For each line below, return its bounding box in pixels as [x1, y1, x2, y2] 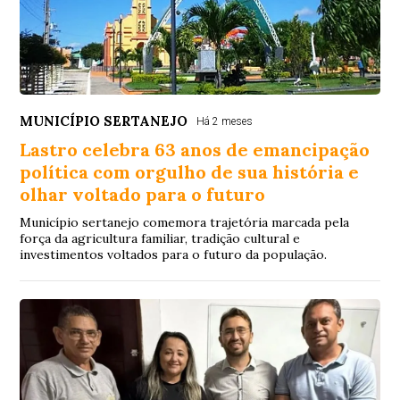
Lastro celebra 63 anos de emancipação [20, 137, 371, 161]
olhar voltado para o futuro [20, 182, 266, 205]
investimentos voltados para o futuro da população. [20, 246, 328, 262]
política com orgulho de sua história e [20, 160, 360, 183]
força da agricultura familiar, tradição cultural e [20, 229, 301, 246]
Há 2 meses [196, 114, 254, 128]
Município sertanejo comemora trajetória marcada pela [20, 213, 350, 230]
